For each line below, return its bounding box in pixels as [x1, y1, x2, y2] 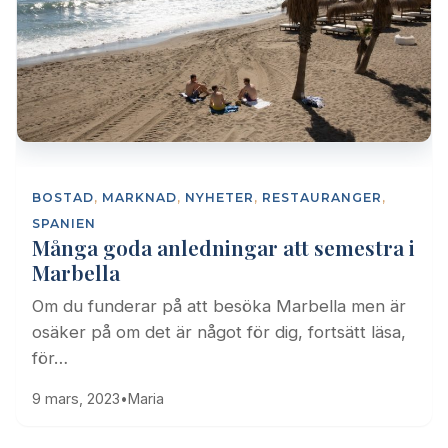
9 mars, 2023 [32, 389, 120, 407]
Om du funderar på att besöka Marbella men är [32, 295, 406, 316]
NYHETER [185, 189, 254, 205]
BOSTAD [32, 189, 94, 205]
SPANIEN [32, 215, 96, 231]
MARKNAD [102, 189, 177, 205]
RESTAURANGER [262, 189, 382, 205]
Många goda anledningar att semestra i [32, 232, 415, 261]
